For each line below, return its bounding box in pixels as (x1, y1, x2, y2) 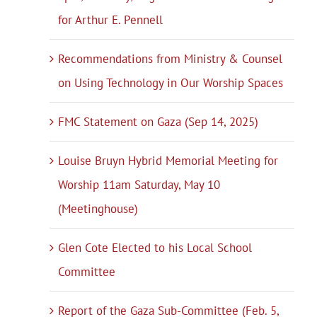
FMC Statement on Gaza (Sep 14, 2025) (58, 114, 259, 130)
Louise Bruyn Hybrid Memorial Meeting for (58, 153, 279, 169)
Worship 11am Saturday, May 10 (58, 177, 221, 193)
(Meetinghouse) (58, 201, 139, 217)
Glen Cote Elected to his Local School (58, 240, 253, 256)
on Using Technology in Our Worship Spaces (58, 75, 284, 91)
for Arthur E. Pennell (58, 12, 163, 28)
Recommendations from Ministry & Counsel (58, 51, 283, 67)
